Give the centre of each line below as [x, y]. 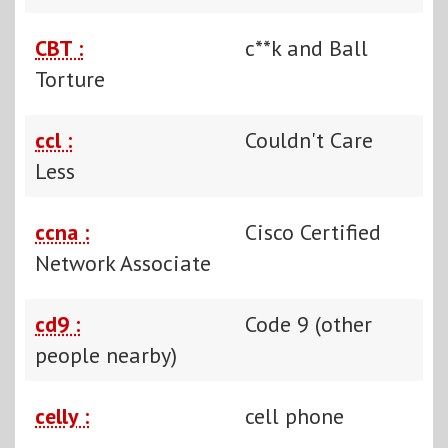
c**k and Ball [306, 47]
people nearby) [106, 354]
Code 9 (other [308, 323]
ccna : [62, 231]
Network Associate [123, 262]
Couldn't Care [309, 139]
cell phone [294, 415]
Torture [70, 78]
